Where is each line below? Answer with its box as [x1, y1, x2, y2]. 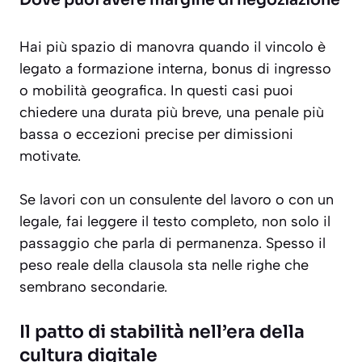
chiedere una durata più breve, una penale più [19, 103, 324, 122]
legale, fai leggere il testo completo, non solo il [19, 213, 330, 231]
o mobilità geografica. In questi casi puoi [19, 82, 293, 100]
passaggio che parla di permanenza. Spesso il [19, 234, 326, 253]
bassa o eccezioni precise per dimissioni [19, 125, 293, 144]
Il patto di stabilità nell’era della [19, 321, 305, 343]
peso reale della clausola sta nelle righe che [19, 256, 309, 275]
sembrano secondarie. [19, 278, 167, 297]
